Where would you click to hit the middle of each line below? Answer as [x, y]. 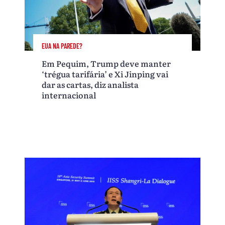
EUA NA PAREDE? [62, 46]
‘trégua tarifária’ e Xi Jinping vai [105, 74]
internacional [69, 95]
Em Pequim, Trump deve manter [106, 64]
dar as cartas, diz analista [90, 85]
